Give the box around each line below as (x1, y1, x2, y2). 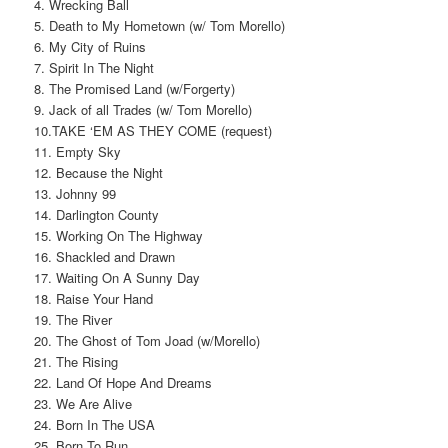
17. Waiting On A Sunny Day (34, 267, 201, 287)
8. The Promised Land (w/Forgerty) (34, 78, 236, 98)
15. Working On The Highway (34, 225, 204, 245)
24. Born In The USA (34, 414, 156, 434)
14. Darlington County (34, 204, 160, 224)
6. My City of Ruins (34, 36, 147, 56)
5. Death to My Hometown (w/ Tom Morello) (34, 15, 286, 35)
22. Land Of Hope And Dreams (34, 372, 213, 392)
